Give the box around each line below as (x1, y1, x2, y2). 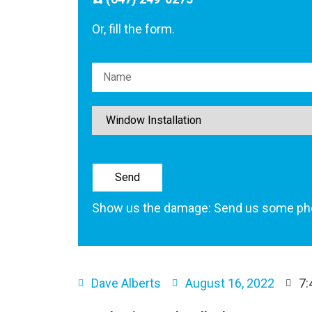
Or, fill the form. (92, 21, 175, 36)
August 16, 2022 (185, 275, 274, 290)
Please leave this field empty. (91, 69, 251, 84)
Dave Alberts (91, 275, 161, 290)
